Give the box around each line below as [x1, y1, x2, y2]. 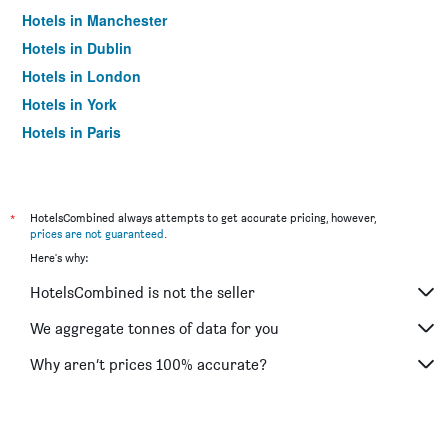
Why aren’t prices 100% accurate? [30, 354, 267, 374]
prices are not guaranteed [30, 226, 164, 241]
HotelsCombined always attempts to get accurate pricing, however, [30, 210, 376, 225]
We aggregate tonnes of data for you [30, 318, 279, 338]
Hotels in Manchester [22, 10, 167, 30]
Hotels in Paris [22, 122, 121, 142]
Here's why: [30, 250, 88, 265]
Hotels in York [22, 94, 117, 114]
